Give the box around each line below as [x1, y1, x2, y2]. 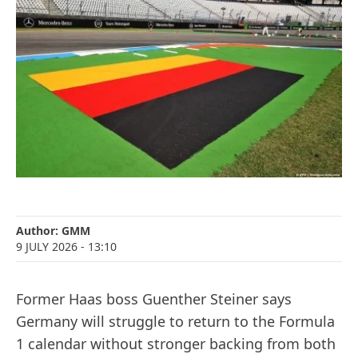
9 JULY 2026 [16, 239, 78, 255]
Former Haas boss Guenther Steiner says [16, 289, 292, 309]
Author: [16, 223, 62, 239]
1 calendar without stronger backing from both [16, 334, 336, 354]
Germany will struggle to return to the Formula [16, 312, 335, 332]
